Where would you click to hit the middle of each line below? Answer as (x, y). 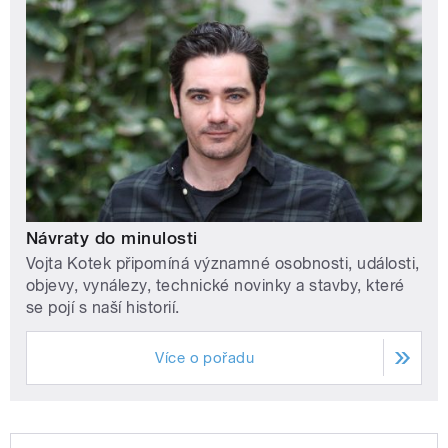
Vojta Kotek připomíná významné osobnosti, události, (223, 263)
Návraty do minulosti (112, 237)
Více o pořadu (205, 357)
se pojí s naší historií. (103, 307)
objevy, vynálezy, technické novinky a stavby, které (215, 285)
